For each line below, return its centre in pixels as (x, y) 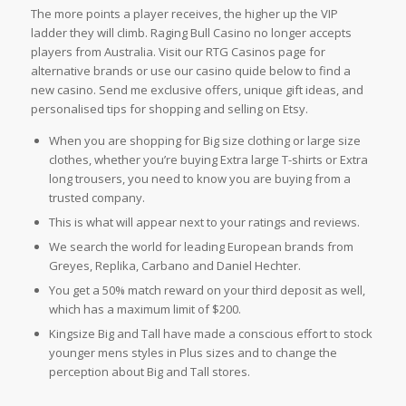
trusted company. (97, 198)
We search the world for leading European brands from (201, 247)
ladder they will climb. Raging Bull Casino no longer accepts (191, 33)
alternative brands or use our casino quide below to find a (190, 71)
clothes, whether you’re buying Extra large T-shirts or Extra (208, 160)
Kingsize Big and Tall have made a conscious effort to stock (210, 334)
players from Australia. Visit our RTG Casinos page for (178, 52)
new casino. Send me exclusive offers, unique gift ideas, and (197, 90)
